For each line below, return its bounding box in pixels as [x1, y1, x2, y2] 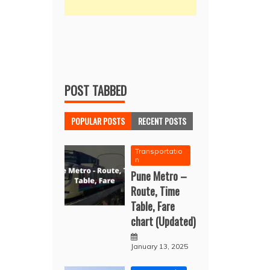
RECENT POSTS [138, 115, 187, 127]
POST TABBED [64, 81, 127, 99]
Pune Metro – [131, 168, 187, 184]
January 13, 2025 [131, 242, 189, 251]
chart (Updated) [131, 213, 196, 229]
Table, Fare [131, 198, 175, 214]
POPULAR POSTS [71, 115, 125, 127]
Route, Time [131, 183, 180, 199]
